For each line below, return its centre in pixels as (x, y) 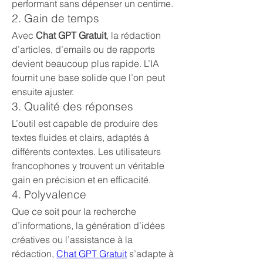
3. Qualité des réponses (73, 107)
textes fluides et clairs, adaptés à (80, 137)
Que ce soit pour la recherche (74, 211)
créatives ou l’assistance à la (72, 240)
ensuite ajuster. (43, 92)
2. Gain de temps (55, 18)
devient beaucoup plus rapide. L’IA (85, 63)
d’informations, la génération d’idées (88, 225)
